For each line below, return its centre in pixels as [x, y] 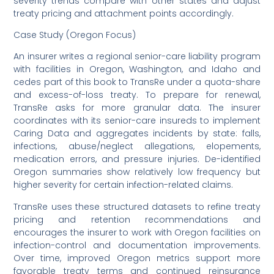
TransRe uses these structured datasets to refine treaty [137, 206]
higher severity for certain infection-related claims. [124, 185]
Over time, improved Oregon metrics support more [137, 258]
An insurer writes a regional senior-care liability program [137, 57]
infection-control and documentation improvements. [137, 245]
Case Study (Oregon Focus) [75, 35]
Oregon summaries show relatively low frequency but [137, 172]
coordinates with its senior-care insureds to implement [137, 121]
